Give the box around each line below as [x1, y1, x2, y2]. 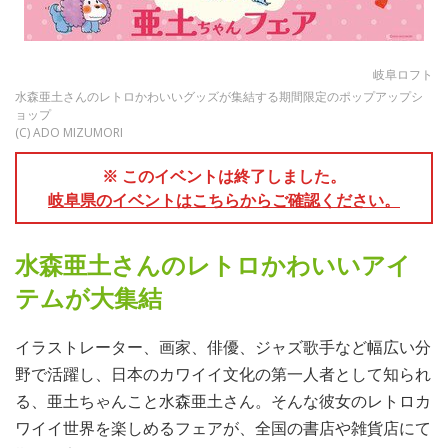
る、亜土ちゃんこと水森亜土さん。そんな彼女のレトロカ [15, 390, 431, 412]
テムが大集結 [15, 281, 162, 314]
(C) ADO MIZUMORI [15, 124, 123, 141]
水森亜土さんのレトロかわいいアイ [15, 248, 411, 281]
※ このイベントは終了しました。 [102, 165, 346, 187]
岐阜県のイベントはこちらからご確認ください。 [48, 189, 400, 211]
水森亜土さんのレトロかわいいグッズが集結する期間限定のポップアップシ [15, 88, 423, 105]
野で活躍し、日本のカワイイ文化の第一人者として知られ [15, 363, 431, 385]
